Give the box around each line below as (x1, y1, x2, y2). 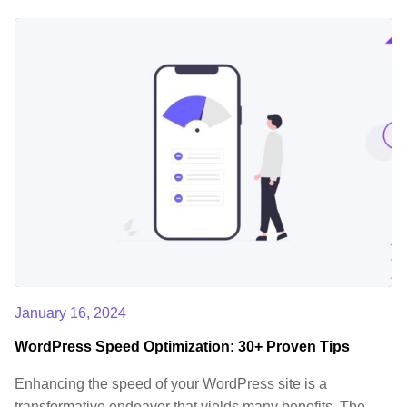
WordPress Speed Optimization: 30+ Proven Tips (15, 339, 350, 355)
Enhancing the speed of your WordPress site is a (15, 376, 327, 392)
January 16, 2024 (15, 305, 126, 322)
